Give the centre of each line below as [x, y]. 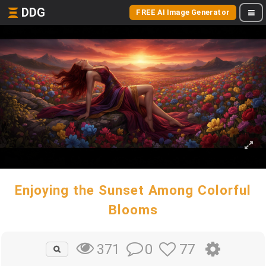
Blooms [133, 210]
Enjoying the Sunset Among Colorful [133, 190]
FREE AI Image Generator [183, 12]
